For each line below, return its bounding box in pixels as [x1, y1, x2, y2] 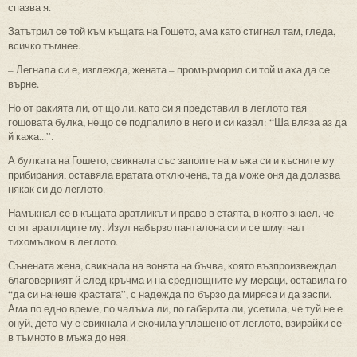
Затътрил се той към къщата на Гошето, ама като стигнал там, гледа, [8, 23, 335, 38]
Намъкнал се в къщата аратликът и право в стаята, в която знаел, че [8, 205, 334, 220]
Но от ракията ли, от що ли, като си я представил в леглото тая [8, 100, 307, 115]
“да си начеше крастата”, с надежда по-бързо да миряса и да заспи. [8, 286, 331, 301]
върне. [8, 76, 39, 91]
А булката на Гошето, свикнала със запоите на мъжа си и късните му [8, 152, 335, 167]
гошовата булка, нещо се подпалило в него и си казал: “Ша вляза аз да [8, 114, 347, 129]
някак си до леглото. [8, 181, 105, 196]
